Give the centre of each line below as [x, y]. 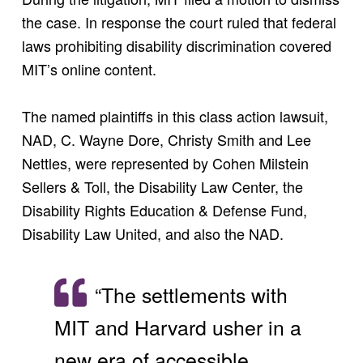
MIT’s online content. [89, 68]
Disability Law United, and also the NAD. [152, 233]
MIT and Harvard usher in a [178, 327]
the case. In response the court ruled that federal [179, 21]
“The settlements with [192, 295]
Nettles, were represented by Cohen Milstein [165, 162]
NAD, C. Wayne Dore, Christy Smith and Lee [166, 139]
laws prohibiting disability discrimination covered [176, 45]
